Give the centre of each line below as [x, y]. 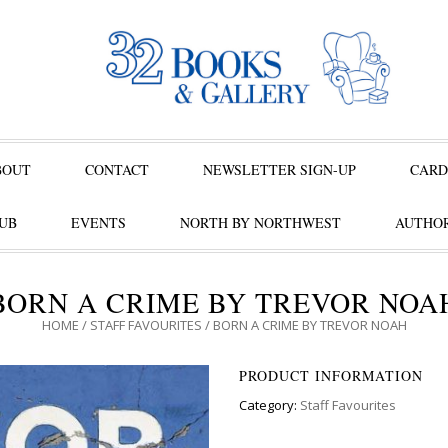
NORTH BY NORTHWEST [260, 222]
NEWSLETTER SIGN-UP [279, 169]
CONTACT [117, 169]
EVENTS [98, 222]
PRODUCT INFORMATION [331, 375]
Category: [269, 405]
